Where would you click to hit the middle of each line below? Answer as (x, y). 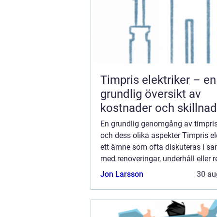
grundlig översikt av (151, 94)
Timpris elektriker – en (158, 80)
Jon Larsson (122, 174)
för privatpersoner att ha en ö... (153, 182)
